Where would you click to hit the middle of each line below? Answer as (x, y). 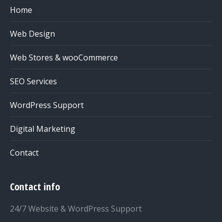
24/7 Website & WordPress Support (76, 209)
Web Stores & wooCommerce (64, 58)
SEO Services (33, 82)
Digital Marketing (43, 129)
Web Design (32, 34)
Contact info (35, 187)
